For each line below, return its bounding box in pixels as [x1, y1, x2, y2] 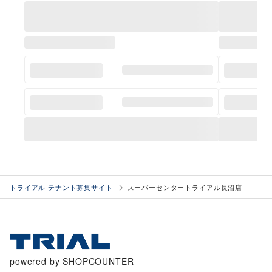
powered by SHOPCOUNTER [10, 255, 134, 267]
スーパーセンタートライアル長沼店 [127, 182, 243, 192]
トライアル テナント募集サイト [10, 182, 113, 192]
